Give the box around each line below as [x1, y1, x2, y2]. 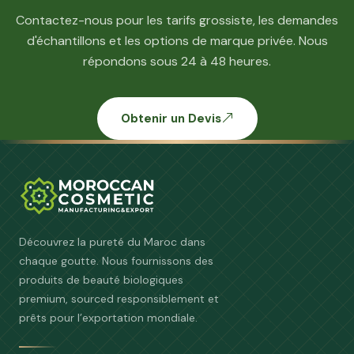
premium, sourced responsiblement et [19, 292, 219, 307]
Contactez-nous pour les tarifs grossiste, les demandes [16, 12, 338, 29]
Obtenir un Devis [120, 110, 221, 126]
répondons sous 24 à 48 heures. [83, 53, 271, 70]
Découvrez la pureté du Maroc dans [19, 235, 205, 250]
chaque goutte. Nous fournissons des [19, 254, 213, 269]
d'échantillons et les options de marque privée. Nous [26, 32, 328, 50]
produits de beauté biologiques [19, 273, 183, 288]
